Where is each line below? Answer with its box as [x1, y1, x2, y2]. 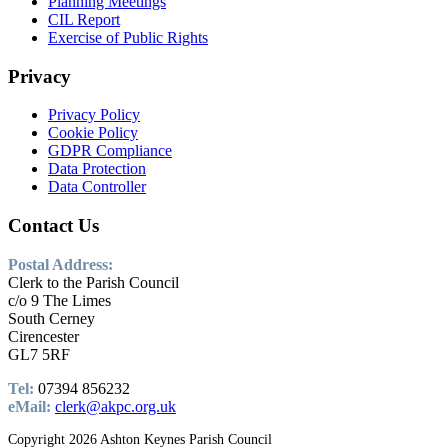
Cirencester [8, 327, 79, 345]
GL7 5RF [8, 345, 70, 363]
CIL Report [48, 10, 120, 28]
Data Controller [48, 178, 146, 196]
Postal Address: [8, 255, 113, 273]
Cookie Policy [48, 124, 138, 142]
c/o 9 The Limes [8, 291, 111, 309]
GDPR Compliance [48, 142, 172, 160]
